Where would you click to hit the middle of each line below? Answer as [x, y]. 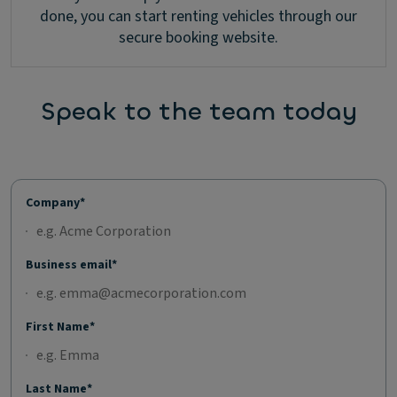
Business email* [71, 265]
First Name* [60, 327]
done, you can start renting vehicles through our [198, 17]
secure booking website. [198, 38]
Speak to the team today [198, 112]
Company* [55, 202]
